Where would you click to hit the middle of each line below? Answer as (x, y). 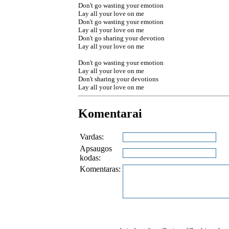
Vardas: (92, 136)
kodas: (90, 157)
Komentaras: (100, 169)
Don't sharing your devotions (118, 79)
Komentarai (110, 113)
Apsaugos (96, 148)
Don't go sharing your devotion (121, 38)
